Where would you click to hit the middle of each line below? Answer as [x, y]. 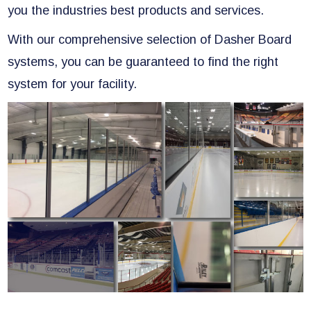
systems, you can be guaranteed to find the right [143, 61]
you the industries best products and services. [135, 10]
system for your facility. [72, 84]
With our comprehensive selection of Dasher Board [149, 39]
